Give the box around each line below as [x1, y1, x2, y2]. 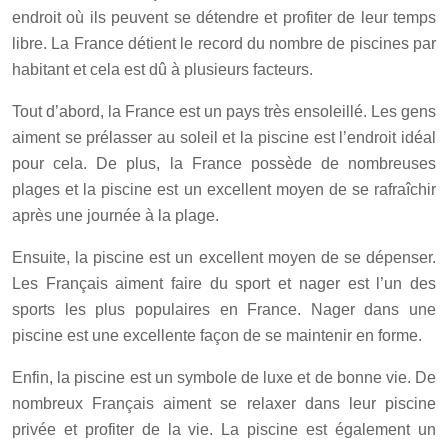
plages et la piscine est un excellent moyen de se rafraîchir [12, 180, 436, 198]
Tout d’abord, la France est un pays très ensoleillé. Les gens [12, 102, 436, 120]
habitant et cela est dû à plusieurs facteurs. [12, 60, 313, 78]
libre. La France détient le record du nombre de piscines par [12, 34, 436, 52]
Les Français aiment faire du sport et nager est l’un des [12, 274, 436, 292]
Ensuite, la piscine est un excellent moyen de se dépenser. [12, 248, 436, 266]
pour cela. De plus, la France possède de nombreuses [12, 154, 436, 172]
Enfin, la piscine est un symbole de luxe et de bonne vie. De [12, 368, 436, 386]
